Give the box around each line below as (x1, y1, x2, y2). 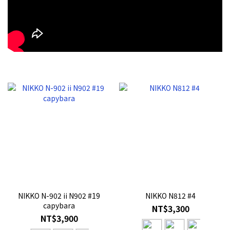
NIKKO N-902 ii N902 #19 (18, 190, 101, 201)
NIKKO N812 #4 (145, 190, 196, 201)
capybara (43, 200, 75, 211)
